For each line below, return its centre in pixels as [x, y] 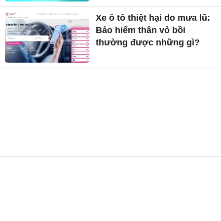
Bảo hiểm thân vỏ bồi [141, 30]
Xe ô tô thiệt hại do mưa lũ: [153, 18]
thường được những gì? [148, 43]
